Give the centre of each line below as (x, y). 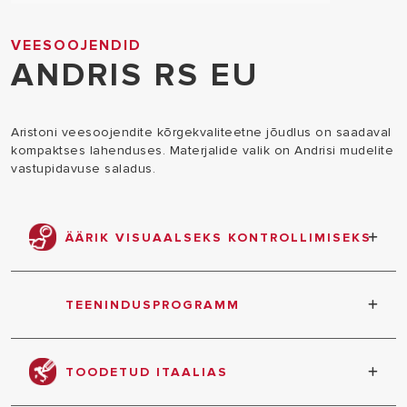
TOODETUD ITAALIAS (147, 372)
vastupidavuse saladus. (83, 169)
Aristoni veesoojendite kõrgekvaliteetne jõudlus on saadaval (201, 132)
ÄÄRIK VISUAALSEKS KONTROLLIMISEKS (218, 238)
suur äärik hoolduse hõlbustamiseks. (155, 274)
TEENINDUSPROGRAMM (153, 305)
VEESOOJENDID (76, 45)
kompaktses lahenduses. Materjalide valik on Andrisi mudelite (202, 150)
